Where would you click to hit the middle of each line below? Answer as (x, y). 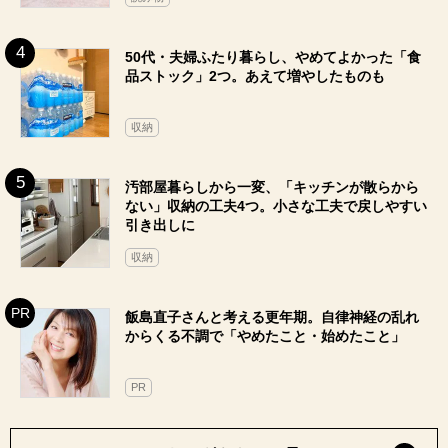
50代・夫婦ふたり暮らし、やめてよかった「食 (273, 57)
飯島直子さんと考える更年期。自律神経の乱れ (272, 317)
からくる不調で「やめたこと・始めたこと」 (265, 336)
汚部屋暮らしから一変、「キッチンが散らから (272, 187)
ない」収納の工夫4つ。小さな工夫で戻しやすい (276, 206)
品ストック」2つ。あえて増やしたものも (255, 76)
